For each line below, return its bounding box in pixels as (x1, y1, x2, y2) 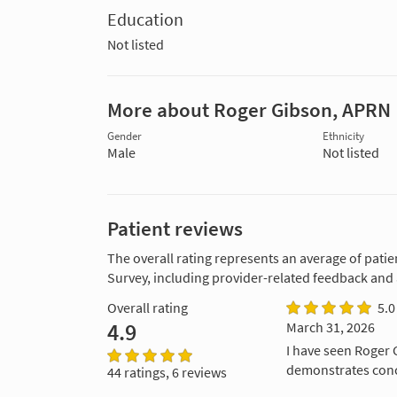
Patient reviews (107, 215, 243, 241)
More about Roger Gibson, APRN (107, 97, 391, 122)
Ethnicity (322, 128, 364, 143)
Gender (107, 128, 142, 143)
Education (107, 7, 183, 31)
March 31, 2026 (285, 317, 375, 336)
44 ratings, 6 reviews (107, 362, 227, 381)
